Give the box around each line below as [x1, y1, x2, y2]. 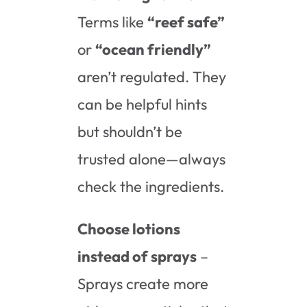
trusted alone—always [77, 149, 226, 169]
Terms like [77, 12, 148, 32]
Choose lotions [77, 219, 181, 238]
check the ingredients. [77, 176, 225, 196]
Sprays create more [77, 273, 209, 293]
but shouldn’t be [77, 121, 183, 141]
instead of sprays [77, 246, 197, 266]
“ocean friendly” [95, 39, 212, 59]
